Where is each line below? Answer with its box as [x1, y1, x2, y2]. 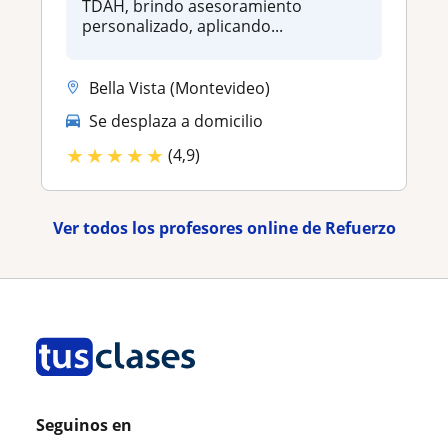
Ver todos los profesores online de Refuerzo [52, 216, 396, 239]
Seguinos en [36, 413, 132, 436]
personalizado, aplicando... [82, 14, 283, 37]
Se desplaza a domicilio [89, 110, 263, 133]
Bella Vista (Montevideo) [89, 76, 270, 99]
